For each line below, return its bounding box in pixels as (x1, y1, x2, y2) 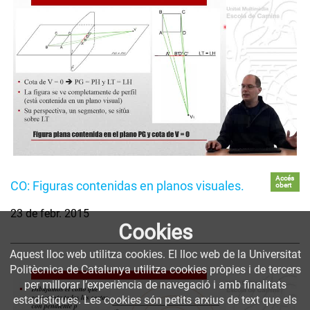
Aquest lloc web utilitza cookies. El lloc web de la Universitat (9, 248, 301, 261)
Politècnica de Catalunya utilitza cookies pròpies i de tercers (9, 263, 301, 276)
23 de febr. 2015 (10, 207, 89, 221)
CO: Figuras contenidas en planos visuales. (10, 179, 244, 194)
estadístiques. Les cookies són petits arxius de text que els (13, 293, 297, 307)
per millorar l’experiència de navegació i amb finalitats (24, 278, 286, 291)
